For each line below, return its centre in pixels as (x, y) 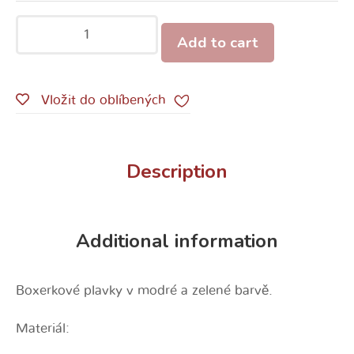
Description (177, 172)
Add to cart (218, 43)
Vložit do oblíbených (104, 100)
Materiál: (43, 329)
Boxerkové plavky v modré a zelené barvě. (144, 291)
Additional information (177, 241)
